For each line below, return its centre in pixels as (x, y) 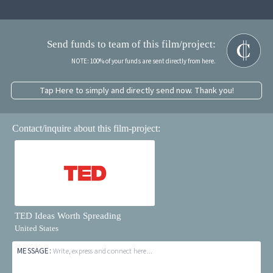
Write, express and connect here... (103, 252)
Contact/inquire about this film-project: (87, 128)
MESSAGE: (35, 251)
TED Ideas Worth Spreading (68, 216)
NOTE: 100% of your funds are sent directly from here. (143, 61)
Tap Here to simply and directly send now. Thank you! (136, 90)
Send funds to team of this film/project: (131, 44)
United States (37, 228)
